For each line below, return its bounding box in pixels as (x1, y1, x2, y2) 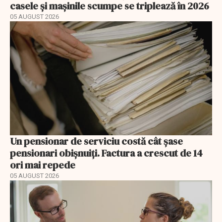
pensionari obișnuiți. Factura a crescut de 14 (10, 146, 203, 160)
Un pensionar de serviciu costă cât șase (10, 134, 183, 148)
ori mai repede (10, 158, 75, 172)
